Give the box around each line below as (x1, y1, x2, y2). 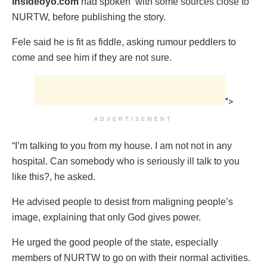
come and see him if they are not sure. (12, 52, 172, 63)
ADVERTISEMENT (94, 116, 173, 122)
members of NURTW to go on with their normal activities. (12, 252, 250, 263)
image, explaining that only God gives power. (12, 212, 201, 222)
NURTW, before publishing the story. (12, 11, 166, 22)
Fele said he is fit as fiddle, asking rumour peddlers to (12, 36, 236, 47)
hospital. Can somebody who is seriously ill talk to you (12, 156, 240, 166)
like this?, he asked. (12, 171, 95, 182)
